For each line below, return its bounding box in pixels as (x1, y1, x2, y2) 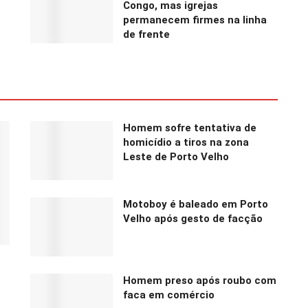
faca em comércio (123, 288, 214, 301)
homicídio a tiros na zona (123, 136, 249, 149)
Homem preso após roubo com (123, 274, 276, 287)
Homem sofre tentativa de (123, 122, 256, 135)
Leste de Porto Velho (123, 151, 229, 164)
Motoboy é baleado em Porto (123, 197, 268, 210)
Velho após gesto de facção (123, 212, 263, 225)
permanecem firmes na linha (123, 14, 267, 27)
